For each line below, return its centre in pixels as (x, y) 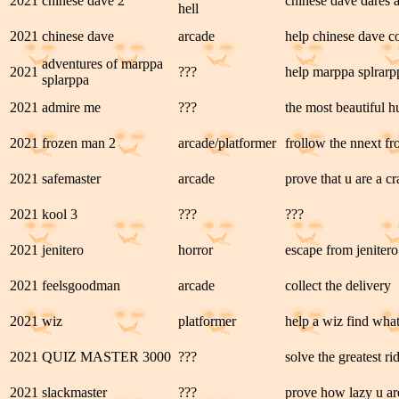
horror (195, 250)
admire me (71, 107)
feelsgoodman (81, 285)
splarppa (65, 80)
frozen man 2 (79, 143)
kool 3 (60, 214)
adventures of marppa (102, 64)
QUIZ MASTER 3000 (106, 357)
